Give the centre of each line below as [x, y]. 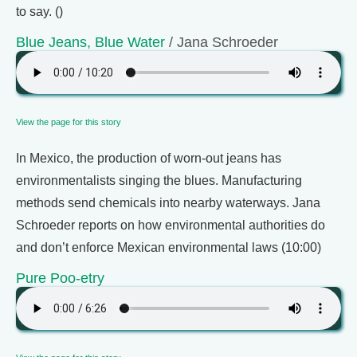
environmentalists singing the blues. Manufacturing [159, 180]
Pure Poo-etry [60, 278]
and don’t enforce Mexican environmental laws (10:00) [169, 247]
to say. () [39, 12]
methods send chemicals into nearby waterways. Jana [168, 203]
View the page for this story [69, 122]
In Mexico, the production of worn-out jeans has [149, 158]
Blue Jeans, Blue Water [90, 42]
